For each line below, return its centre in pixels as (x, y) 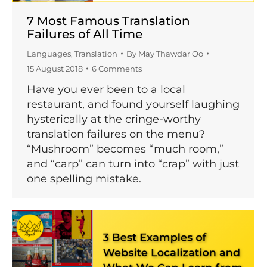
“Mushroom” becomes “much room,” (125, 149)
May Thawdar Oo (171, 53)
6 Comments (117, 68)
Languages (49, 53)
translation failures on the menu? (116, 134)
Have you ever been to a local (106, 89)
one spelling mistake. (84, 178)
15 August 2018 (55, 68)
